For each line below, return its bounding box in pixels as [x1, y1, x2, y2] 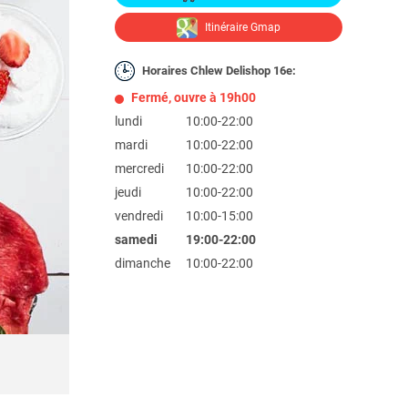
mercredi [115, 161, 164, 176]
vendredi [115, 209, 163, 223]
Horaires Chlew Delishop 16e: [142, 64, 296, 77]
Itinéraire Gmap [202, 21, 280, 34]
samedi [115, 232, 158, 247]
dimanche [115, 256, 170, 270]
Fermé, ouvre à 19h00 [131, 90, 256, 105]
